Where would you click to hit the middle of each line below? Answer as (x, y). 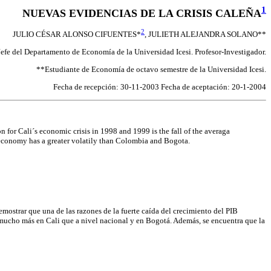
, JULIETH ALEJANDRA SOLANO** (205, 34)
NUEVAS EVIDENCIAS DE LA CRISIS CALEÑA (142, 13)
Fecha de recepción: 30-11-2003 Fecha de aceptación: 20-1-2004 (160, 87)
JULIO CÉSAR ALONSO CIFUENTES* (77, 34)
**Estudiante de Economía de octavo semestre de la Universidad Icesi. (151, 70)
